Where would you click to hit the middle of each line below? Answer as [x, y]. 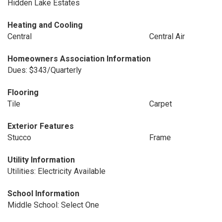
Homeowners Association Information [79, 59]
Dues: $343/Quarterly [45, 70]
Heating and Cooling [45, 25]
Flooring [23, 92]
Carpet [160, 104]
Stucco [19, 138]
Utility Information [41, 160]
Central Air [167, 36]
